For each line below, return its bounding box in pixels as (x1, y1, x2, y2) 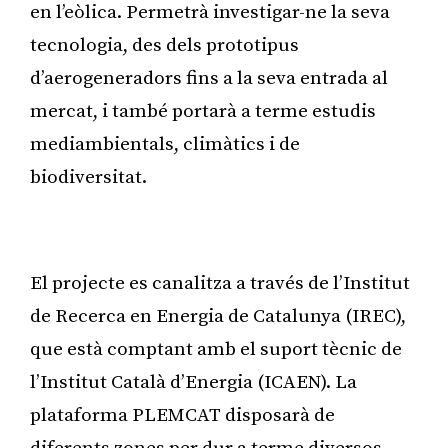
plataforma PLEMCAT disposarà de (30, 403, 335, 427)
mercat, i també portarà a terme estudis (30, 99, 376, 123)
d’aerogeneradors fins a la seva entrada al (30, 66, 388, 90)
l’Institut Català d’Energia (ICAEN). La (30, 370, 357, 394)
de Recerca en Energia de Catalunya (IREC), (30, 304, 406, 328)
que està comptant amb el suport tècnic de (30, 337, 402, 361)
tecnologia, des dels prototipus (30, 33, 299, 57)
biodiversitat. (30, 165, 147, 189)
